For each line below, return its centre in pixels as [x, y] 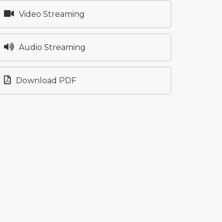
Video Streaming [52, 14]
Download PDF [46, 80]
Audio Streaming [52, 47]
